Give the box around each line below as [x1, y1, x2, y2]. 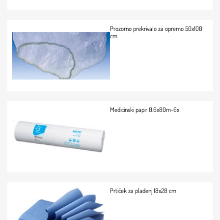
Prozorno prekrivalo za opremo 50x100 [110, 25, 202, 32]
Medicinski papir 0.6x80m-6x [110, 106, 179, 113]
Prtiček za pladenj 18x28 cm [110, 187, 176, 194]
